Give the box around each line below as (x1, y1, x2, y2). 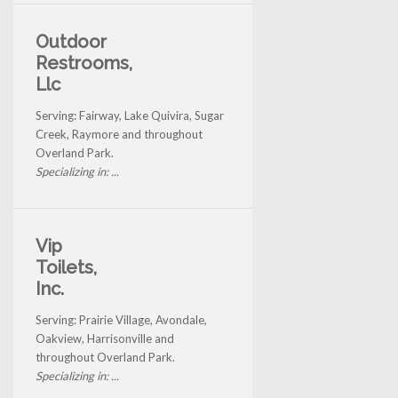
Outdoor (36, 31, 107, 53)
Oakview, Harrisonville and (36, 331, 174, 346)
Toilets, (36, 257, 97, 279)
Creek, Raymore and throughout (36, 127, 203, 142)
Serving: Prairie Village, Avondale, (36, 313, 207, 328)
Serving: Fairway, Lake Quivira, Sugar (36, 108, 224, 123)
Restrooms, (36, 52, 132, 75)
